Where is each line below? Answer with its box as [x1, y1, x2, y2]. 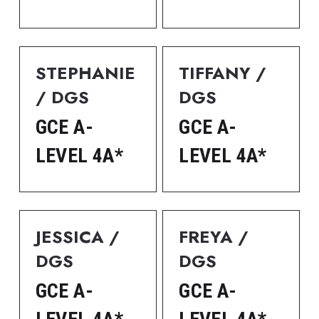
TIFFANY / [179, 61, 267, 85]
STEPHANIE [35, 61, 135, 85]
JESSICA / [35, 224, 120, 249]
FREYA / [179, 224, 249, 249]
